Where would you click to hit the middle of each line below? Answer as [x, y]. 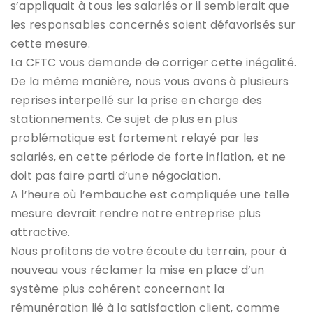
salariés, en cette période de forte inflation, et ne [148, 157]
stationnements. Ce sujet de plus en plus [124, 119]
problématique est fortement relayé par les [135, 138]
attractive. [41, 233]
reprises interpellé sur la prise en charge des [137, 101]
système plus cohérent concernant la [117, 289]
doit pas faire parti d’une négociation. [116, 176]
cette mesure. [50, 44]
